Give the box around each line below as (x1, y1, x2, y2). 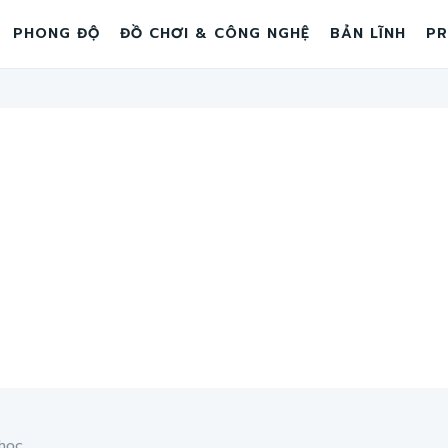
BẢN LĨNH (330, 23, 406, 44)
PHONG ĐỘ (13, 23, 100, 44)
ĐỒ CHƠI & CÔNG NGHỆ (120, 23, 310, 44)
